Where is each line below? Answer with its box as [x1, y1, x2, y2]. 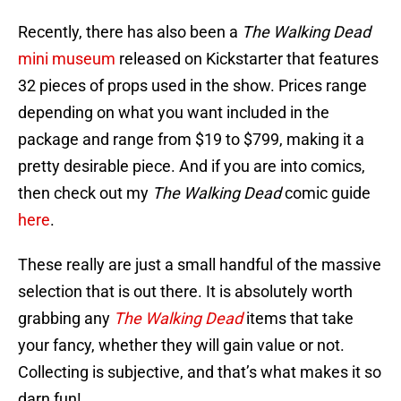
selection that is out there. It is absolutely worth [18, 282, 353, 302]
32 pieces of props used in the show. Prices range [18, 76, 367, 96]
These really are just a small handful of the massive [18, 255, 381, 275]
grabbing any [18, 309, 114, 328]
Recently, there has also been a [18, 22, 242, 42]
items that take [243, 309, 354, 328]
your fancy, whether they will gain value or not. [18, 336, 345, 355]
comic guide [281, 183, 371, 203]
